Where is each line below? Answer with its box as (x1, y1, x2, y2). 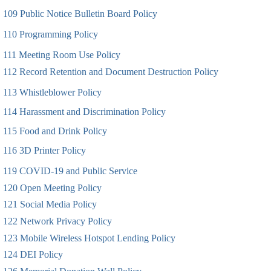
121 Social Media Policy (3, 199, 97, 210)
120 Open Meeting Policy (3, 182, 102, 193)
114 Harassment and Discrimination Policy (3, 106, 166, 117)
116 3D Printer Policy (3, 145, 86, 156)
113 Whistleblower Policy (3, 87, 102, 98)
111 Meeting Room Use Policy (3, 50, 120, 60)
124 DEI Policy (3, 249, 63, 260)
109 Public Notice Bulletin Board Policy (3, 8, 157, 19)
